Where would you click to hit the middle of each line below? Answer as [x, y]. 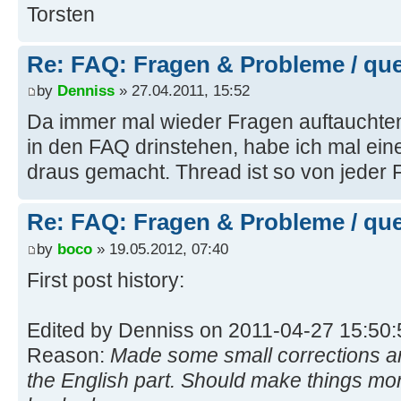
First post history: [106, 280]
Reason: [68, 355]
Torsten [61, 14]
